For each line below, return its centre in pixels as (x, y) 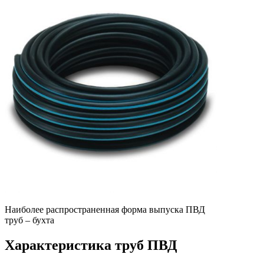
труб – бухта (29, 220)
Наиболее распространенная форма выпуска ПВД (105, 209)
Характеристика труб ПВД (91, 245)
